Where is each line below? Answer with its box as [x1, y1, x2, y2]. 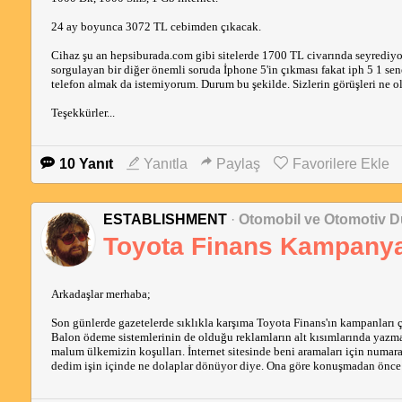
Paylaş [215, 156, 260, 171]
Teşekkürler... [50, 106, 115, 119]
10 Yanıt [58, 156, 113, 171]
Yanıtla [143, 156, 188, 171]
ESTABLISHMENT [102, 212, 231, 227]
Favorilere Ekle [292, 156, 389, 171]
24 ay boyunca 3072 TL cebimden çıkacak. [50, 20, 261, 33]
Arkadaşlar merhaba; [50, 287, 151, 301]
